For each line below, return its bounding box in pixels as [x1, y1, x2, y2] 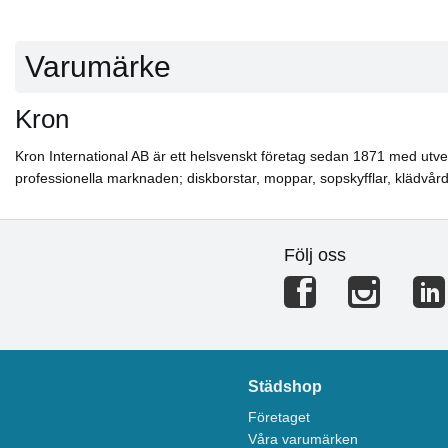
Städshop [248, 378, 323, 396]
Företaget [248, 409, 311, 426]
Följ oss [283, 244, 346, 265]
